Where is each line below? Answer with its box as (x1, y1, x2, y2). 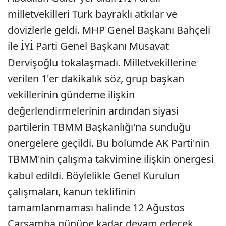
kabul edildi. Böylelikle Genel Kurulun (8, 168, 180, 182)
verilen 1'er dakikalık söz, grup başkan (8, 72, 184, 85)
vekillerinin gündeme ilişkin (8, 88, 135, 101)
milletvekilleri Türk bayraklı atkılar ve (8, 7, 177, 21)
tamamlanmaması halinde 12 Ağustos (8, 201, 185, 214)
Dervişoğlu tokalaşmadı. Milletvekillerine (8, 55, 196, 69)
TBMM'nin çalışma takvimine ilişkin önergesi (8, 152, 214, 166)
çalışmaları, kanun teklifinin (8, 185, 135, 198)
